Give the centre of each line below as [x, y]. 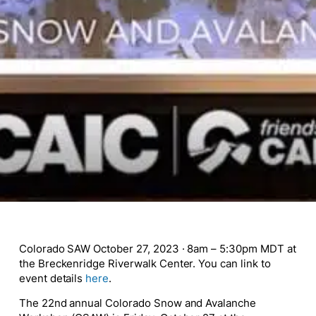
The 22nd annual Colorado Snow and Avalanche [137, 304]
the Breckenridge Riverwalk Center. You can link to [145, 263]
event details [52, 278]
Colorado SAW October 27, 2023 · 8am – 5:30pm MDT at [157, 249]
